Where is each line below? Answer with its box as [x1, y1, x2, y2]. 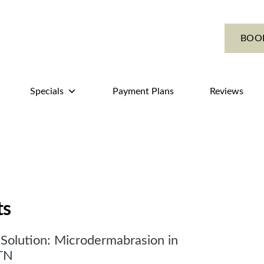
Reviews [210, 87, 243, 96]
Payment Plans [113, 87, 174, 96]
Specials [30, 87, 64, 96]
